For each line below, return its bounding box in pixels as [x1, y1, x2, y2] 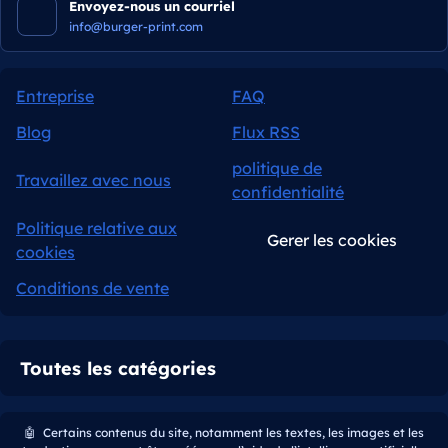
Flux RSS [232, 122, 300, 143]
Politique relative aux [16, 218, 177, 239]
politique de [232, 158, 322, 179]
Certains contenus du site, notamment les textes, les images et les [40, 425, 424, 441]
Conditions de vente [16, 278, 169, 299]
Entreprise [16, 86, 94, 107]
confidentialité [232, 182, 344, 203]
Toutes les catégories [20, 356, 216, 380]
